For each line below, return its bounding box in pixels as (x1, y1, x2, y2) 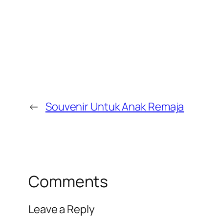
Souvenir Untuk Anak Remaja (45, 99, 184, 114)
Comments (28, 171, 109, 193)
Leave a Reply (28, 201, 95, 217)
